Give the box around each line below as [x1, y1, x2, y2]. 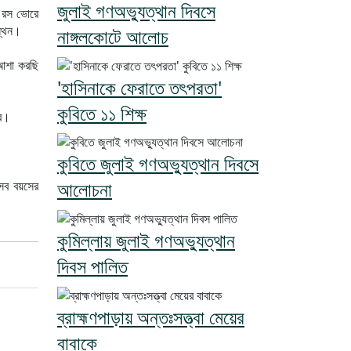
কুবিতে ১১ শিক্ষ [57, 100, 147, 126]
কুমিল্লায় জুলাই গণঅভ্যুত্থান [57, 227, 235, 254]
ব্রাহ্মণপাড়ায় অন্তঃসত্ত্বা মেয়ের [57, 303, 244, 330]
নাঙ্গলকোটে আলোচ [57, 24, 168, 50]
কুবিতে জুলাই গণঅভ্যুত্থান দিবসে [57, 150, 259, 177]
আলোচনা [57, 176, 112, 203]
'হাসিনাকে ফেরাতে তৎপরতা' [57, 74, 222, 100]
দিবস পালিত [57, 253, 128, 280]
